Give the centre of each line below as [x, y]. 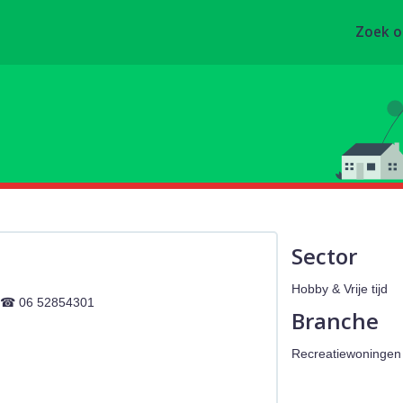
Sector [324, 256]
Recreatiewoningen [346, 354]
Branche [335, 321]
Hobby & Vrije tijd [339, 289]
